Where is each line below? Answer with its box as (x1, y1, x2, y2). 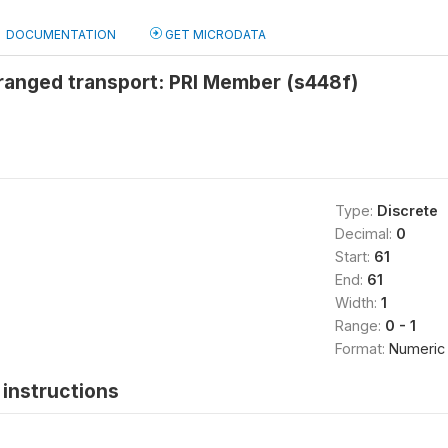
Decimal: (334, 225, 396, 242)
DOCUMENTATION (6, 27, 116, 42)
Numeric (388, 340, 445, 357)
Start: (334, 248, 374, 265)
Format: (334, 340, 389, 357)
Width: (334, 294, 381, 311)
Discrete (376, 202, 438, 219)
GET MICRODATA (162, 27, 266, 42)
